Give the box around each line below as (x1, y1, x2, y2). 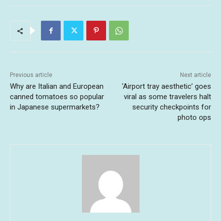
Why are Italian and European (10, 82, 104, 91)
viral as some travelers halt (123, 92, 211, 102)
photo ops (177, 113, 211, 122)
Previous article (10, 72, 52, 79)
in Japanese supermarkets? (10, 103, 100, 112)
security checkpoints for (132, 103, 211, 112)
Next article (180, 72, 211, 79)
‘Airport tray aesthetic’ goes (121, 82, 211, 91)
